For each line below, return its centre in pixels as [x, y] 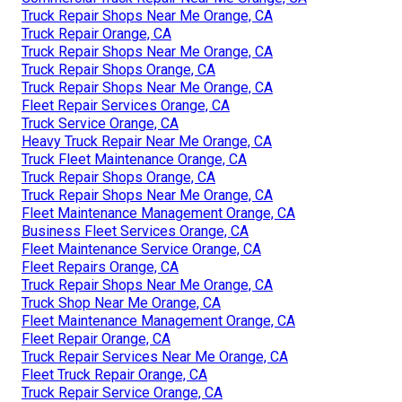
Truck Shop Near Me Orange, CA [121, 302]
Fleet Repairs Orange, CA [100, 267]
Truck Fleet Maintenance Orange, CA [134, 159]
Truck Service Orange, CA [100, 123]
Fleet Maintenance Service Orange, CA [141, 249]
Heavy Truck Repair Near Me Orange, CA [147, 141]
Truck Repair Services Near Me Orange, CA [155, 356]
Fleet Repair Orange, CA [96, 338]
